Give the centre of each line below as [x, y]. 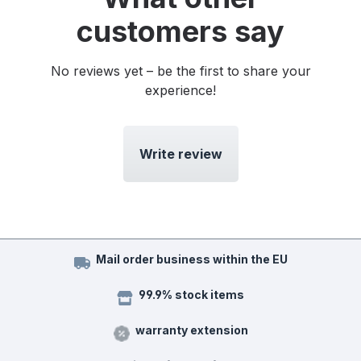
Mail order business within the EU [191, 259]
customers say [180, 32]
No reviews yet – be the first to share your [180, 71]
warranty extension [191, 330]
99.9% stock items [191, 295]
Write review [180, 154]
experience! [180, 91]
